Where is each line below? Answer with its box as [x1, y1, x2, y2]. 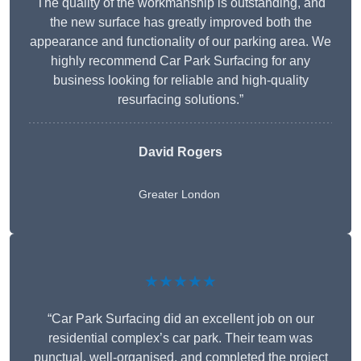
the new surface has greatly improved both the [49, 15, 312, 30]
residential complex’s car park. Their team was [48, 331, 313, 346]
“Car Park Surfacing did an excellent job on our [47, 312, 314, 326]
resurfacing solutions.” [118, 93, 243, 107]
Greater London [139, 188, 220, 201]
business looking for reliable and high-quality [52, 73, 309, 88]
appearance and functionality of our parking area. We [30, 35, 331, 49]
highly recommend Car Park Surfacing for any [51, 54, 310, 68]
